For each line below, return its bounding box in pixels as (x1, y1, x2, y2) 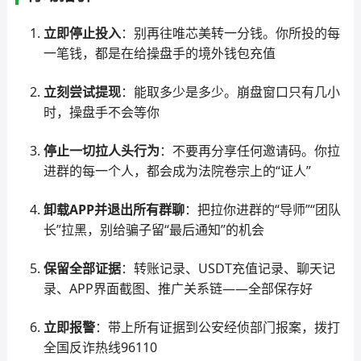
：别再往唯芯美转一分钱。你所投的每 (120, 24, 340, 42)
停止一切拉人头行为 (43, 142, 160, 160)
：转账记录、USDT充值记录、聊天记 (120, 259, 335, 277)
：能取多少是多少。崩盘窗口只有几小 (120, 83, 340, 101)
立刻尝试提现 (43, 83, 121, 101)
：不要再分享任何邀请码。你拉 (159, 142, 340, 160)
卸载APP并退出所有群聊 (43, 201, 185, 218)
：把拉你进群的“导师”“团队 (184, 201, 341, 218)
